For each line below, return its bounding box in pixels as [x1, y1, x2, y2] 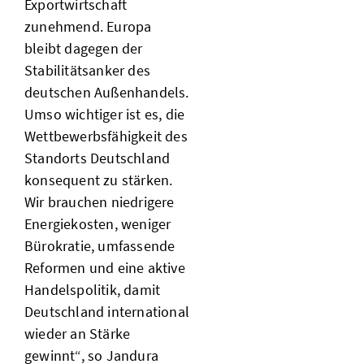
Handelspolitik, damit [24, 280, 161, 300]
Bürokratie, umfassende [24, 236, 175, 256]
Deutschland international [24, 302, 189, 322]
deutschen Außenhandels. [24, 83, 189, 102]
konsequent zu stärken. [24, 171, 173, 190]
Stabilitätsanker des [24, 61, 150, 80]
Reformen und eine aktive [24, 258, 185, 278]
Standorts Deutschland [24, 149, 171, 168]
